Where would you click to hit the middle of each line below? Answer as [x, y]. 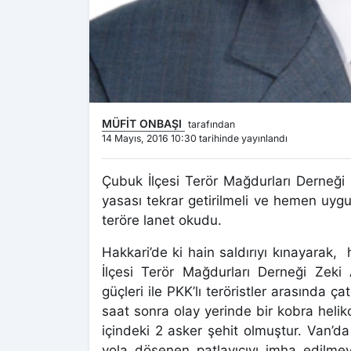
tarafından [212, 125]
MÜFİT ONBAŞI [143, 124]
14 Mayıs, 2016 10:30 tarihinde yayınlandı [195, 139]
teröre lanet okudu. [162, 221]
